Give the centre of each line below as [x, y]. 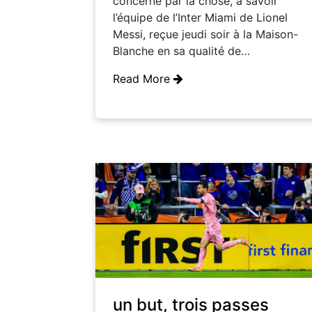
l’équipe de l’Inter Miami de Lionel [200, 18]
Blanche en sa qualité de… [181, 51]
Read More [143, 79]
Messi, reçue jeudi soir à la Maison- [205, 34]
